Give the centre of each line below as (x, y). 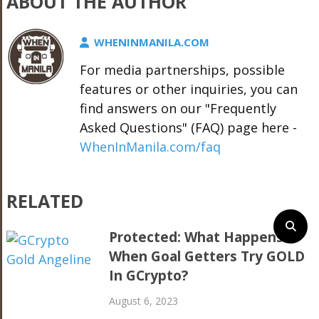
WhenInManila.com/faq (150, 147)
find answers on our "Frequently (178, 109)
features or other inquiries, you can (188, 89)
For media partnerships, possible (182, 70)
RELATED (45, 201)
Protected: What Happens (197, 237)
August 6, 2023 (144, 301)
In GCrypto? (149, 276)
